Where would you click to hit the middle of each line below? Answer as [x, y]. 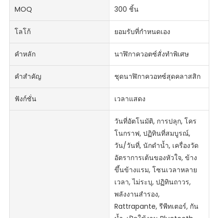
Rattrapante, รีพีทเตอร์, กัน [156, 207]
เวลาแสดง [130, 99]
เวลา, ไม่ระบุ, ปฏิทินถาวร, [152, 182]
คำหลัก [25, 54]
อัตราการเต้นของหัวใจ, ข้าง [155, 158]
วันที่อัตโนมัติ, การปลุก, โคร [155, 121]
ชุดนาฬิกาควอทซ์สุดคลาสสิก [157, 77]
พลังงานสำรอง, [137, 194]
